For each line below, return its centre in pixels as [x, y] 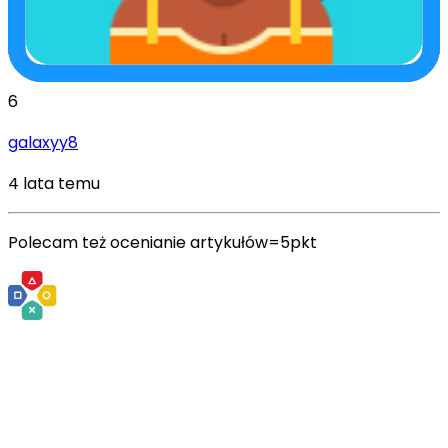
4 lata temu [54, 183]
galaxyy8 [43, 142]
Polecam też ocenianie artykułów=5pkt [162, 242]
